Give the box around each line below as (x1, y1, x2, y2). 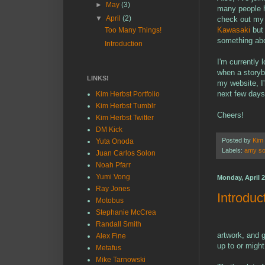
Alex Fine (96, 232, 126, 240)
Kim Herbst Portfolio (96, 90, 160, 98)
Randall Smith (96, 220, 141, 228)
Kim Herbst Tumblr (96, 102, 156, 110)
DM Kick (96, 125, 122, 134)
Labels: (222, 146, 244, 154)
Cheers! (217, 110, 244, 119)
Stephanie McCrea (96, 208, 156, 216)
